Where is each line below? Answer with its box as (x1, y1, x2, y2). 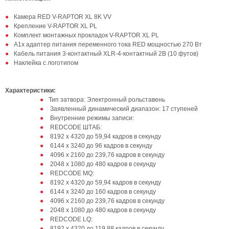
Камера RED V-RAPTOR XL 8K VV (14, 13, 111, 20)
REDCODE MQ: (49, 170, 94, 177)
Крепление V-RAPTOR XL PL (14, 22, 97, 30)
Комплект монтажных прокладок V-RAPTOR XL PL (14, 32, 159, 39)
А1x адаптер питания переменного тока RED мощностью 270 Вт (14, 41, 202, 48)
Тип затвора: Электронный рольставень (49, 96, 165, 103)
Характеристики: (5, 87, 56, 94)
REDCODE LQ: (49, 216, 93, 223)
